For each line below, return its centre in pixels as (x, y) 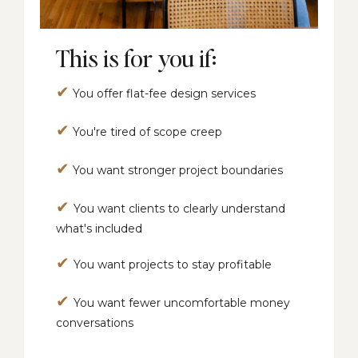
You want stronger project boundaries (176, 170)
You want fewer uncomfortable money (182, 302)
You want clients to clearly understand (179, 208)
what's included (99, 228)
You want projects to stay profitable (173, 264)
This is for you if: (136, 57)
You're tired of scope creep (146, 131)
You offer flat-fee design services (163, 93)
